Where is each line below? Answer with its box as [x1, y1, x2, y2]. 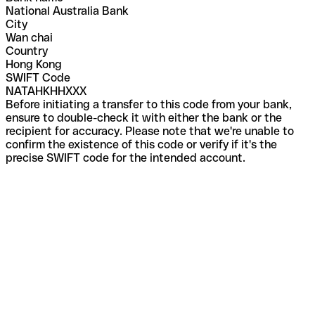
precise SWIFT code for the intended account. [6, 150, 245, 165]
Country [6, 44, 48, 58]
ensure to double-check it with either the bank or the [6, 110, 282, 124]
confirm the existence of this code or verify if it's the [6, 137, 277, 151]
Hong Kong [6, 57, 62, 71]
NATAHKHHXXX [6, 84, 86, 98]
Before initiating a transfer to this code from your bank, [6, 97, 292, 111]
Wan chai [6, 30, 53, 44]
